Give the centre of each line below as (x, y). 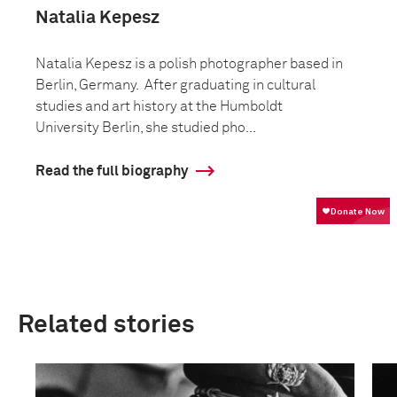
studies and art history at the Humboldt (159, 106)
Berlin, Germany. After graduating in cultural (175, 85)
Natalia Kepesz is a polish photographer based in (189, 63)
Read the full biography (112, 171)
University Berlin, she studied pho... (146, 127)
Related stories (106, 325)
